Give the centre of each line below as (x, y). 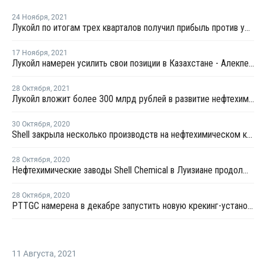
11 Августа (33, 254)
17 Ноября (30, 53)
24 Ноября (30, 18)
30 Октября (31, 124)
